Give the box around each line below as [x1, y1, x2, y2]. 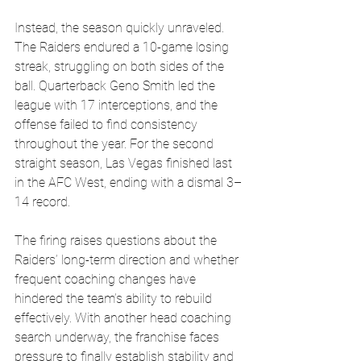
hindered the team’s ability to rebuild [15, 290, 215, 306]
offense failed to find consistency [15, 116, 201, 132]
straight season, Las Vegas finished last [15, 155, 235, 171]
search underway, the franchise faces [15, 329, 222, 345]
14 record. [15, 193, 70, 210]
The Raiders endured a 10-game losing [15, 39, 232, 55]
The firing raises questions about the [15, 232, 220, 248]
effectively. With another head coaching [15, 309, 234, 326]
